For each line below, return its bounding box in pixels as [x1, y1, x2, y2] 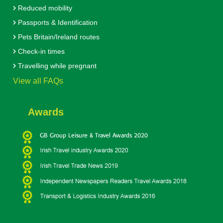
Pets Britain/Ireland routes [15, 33, 100, 41]
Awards [12, 107, 64, 117]
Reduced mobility [15, 4, 72, 12]
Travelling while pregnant [15, 62, 97, 70]
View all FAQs [12, 77, 63, 85]
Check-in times [15, 47, 65, 55]
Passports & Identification [15, 18, 98, 26]
